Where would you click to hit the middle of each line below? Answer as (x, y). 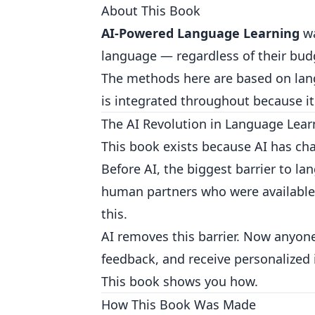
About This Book (151, 11)
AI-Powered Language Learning (200, 33)
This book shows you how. (180, 281)
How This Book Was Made (179, 304)
